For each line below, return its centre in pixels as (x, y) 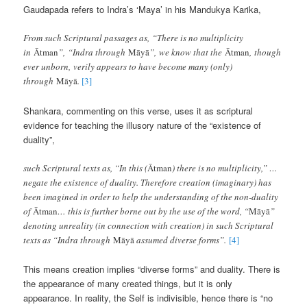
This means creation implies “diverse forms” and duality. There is (152, 269)
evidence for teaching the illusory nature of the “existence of (143, 125)
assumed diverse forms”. (182, 240)
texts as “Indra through (69, 240)
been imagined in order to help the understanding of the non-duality (151, 196)
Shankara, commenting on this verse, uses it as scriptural (138, 110)
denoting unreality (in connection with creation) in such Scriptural (149, 225)
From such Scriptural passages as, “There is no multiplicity (134, 38)
